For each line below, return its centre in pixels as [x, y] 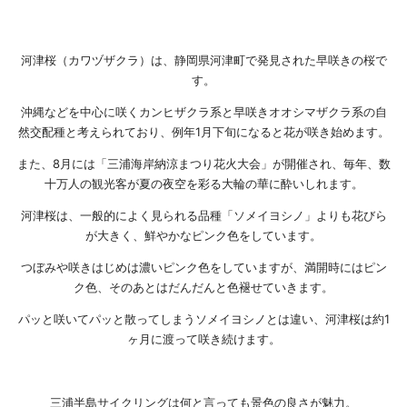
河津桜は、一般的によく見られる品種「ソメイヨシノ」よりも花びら [203, 216]
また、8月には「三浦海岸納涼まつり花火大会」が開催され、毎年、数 [203, 164]
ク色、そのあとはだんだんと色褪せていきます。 [203, 288]
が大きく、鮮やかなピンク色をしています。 [203, 236]
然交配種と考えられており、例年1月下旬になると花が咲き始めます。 [203, 132]
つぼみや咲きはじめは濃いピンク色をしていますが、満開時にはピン [203, 268]
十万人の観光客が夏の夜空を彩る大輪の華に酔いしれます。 [203, 184]
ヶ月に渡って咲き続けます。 [203, 339]
